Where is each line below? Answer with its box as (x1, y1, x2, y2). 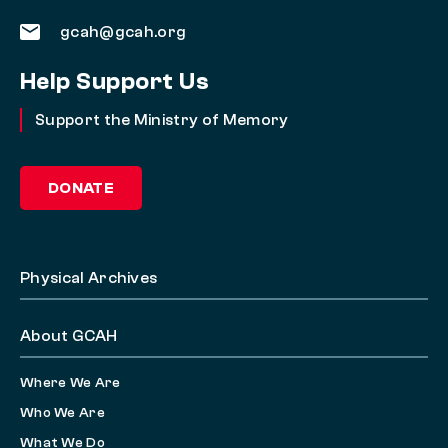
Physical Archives (20, 269, 158, 288)
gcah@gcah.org (60, 23, 187, 42)
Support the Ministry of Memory (35, 111, 289, 130)
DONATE (48, 179, 114, 198)
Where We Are (20, 375, 121, 392)
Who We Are (20, 405, 105, 422)
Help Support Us (20, 68, 210, 96)
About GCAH (20, 327, 118, 346)
